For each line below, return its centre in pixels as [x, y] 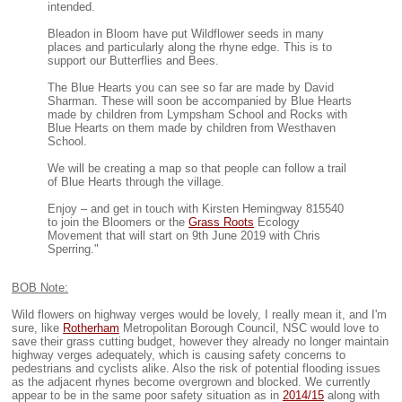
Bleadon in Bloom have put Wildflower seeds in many [186, 33]
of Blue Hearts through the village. [136, 181]
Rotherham [91, 328]
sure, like [37, 328]
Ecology [277, 222]
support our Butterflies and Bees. [133, 60]
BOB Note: [40, 287]
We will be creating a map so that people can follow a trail [197, 168]
